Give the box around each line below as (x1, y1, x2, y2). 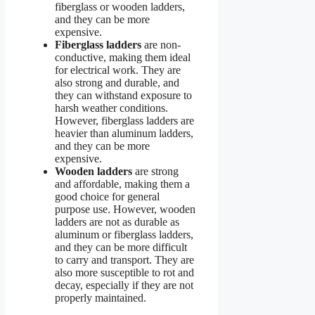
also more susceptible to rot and (55, 266, 194, 279)
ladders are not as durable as (55, 216, 179, 229)
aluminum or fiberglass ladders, (55, 229, 193, 241)
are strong (132, 165, 179, 178)
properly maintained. (55, 292, 146, 304)
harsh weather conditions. (55, 102, 168, 115)
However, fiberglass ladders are (55, 115, 194, 127)
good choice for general (55, 191, 160, 203)
